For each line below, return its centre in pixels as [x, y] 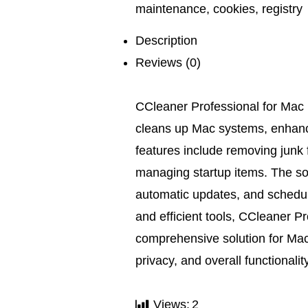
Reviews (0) [168, 63]
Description [166, 41]
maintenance [171, 9]
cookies [234, 9]
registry [282, 9]
